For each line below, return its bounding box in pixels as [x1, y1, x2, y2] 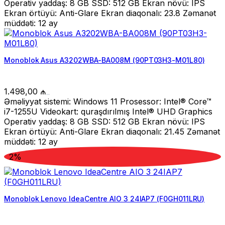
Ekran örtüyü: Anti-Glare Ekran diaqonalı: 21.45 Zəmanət [4, 127, 220, 137]
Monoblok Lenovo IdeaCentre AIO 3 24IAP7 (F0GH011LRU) [4, 194, 205, 203]
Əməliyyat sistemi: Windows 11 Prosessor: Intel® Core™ [4, 96, 211, 107]
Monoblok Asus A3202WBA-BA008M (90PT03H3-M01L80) [4, 56, 205, 65]
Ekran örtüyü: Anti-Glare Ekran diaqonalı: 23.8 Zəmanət [4, 8, 216, 19]
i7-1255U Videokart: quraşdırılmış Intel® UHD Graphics [4, 106, 212, 117]
